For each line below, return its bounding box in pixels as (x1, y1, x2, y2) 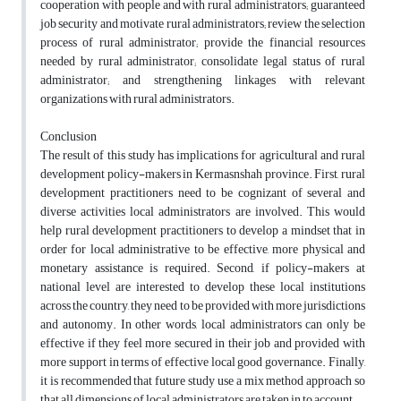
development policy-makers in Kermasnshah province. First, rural (40, 162, 365, 187)
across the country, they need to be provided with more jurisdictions (40, 294, 365, 319)
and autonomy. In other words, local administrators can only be (40, 312, 365, 337)
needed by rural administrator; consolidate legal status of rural (40, 49, 365, 74)
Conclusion (40, 124, 97, 149)
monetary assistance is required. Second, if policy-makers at (40, 256, 365, 281)
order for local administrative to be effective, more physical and (40, 237, 365, 262)
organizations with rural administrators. (40, 87, 235, 112)
